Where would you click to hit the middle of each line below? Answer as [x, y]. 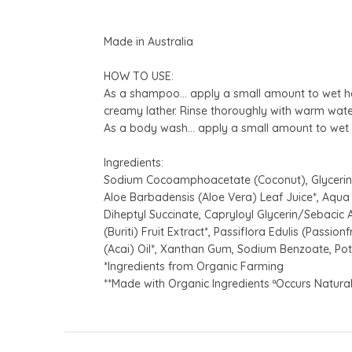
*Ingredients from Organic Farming [194, 267]
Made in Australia [148, 42]
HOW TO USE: [139, 77]
